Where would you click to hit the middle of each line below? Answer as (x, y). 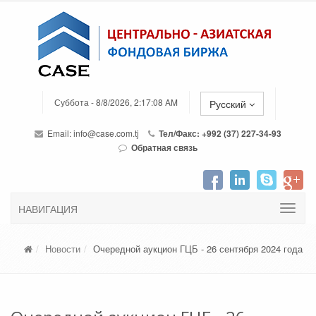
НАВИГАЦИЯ (48, 209)
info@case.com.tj (106, 133)
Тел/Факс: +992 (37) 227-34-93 (219, 133)
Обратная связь (164, 147)
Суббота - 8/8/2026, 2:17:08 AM (116, 102)
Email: (59, 133)
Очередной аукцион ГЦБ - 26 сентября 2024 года (198, 249)
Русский (229, 104)
